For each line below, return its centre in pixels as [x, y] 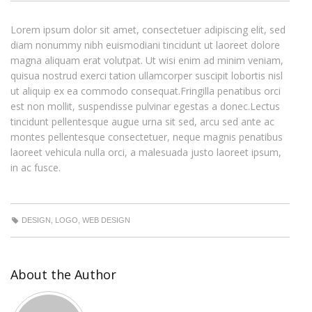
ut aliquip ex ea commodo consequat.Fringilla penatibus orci [146, 91]
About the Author [63, 274]
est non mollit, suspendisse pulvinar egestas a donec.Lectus [145, 106]
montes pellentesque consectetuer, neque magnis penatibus [147, 137]
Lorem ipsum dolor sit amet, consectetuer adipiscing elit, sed [148, 30]
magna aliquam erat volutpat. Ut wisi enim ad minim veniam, [147, 60]
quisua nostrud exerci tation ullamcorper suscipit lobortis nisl [147, 76]
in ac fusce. [36, 167]
